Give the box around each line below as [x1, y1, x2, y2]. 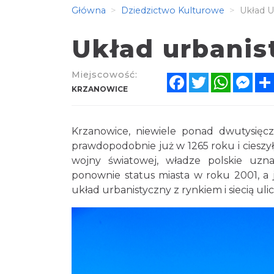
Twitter [209, 71, 244, 83]
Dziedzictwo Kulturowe [119, 5, 224, 16]
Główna [72, 5, 106, 16]
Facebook [187, 71, 235, 83]
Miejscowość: [72, 69, 138, 80]
